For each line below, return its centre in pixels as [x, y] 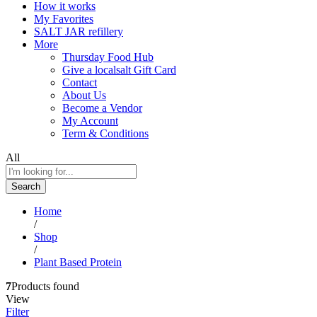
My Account [90, 120]
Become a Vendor [102, 108]
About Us [84, 95]
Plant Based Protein [78, 262]
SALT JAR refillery [79, 31]
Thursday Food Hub [108, 57]
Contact [80, 82]
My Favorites [64, 18]
